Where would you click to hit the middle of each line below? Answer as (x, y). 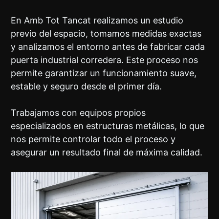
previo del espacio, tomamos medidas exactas (106, 34)
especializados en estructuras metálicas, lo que (108, 126)
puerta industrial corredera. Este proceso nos (105, 60)
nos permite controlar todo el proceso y (93, 139)
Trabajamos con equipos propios (78, 113)
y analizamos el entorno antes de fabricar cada (108, 47)
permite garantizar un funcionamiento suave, (104, 73)
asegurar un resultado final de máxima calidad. (107, 153)
